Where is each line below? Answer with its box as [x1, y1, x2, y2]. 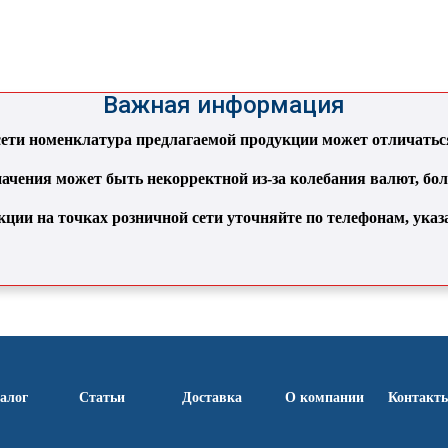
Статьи [79, 390, 126, 406]
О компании [285, 390, 365, 406]
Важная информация [102, 91, 345, 120]
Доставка [182, 390, 243, 406]
